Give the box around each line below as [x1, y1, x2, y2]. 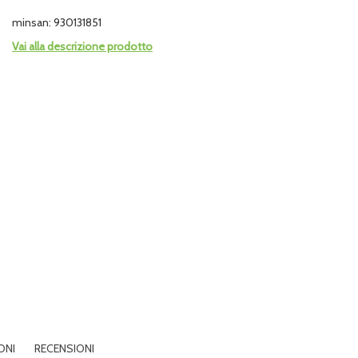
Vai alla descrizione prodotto [12, 39, 153, 54]
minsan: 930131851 [12, 15, 101, 30]
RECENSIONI [34, 341, 94, 356]
